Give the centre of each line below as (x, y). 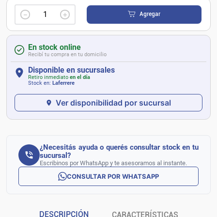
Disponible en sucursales (71, 70)
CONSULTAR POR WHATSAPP (113, 176)
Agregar (150, 14)
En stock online (54, 47)
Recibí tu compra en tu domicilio (67, 54)
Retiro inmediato (49, 77)
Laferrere (63, 83)
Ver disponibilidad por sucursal (113, 102)
